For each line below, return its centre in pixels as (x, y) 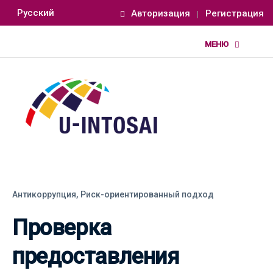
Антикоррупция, (45, 194)
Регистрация (235, 13)
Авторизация (161, 13)
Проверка (62, 228)
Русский (36, 12)
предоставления (96, 256)
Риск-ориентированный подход (147, 194)
